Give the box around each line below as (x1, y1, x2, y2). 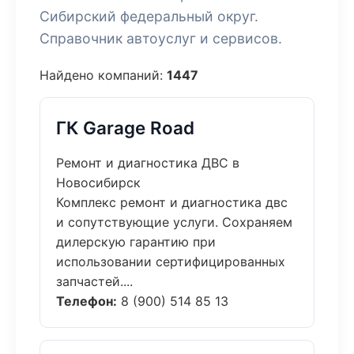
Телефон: (56, 293, 117, 309)
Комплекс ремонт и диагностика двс (56, 194, 288, 210)
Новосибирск (56, 175, 141, 190)
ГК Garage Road (56, 117, 194, 138)
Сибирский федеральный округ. (40, 8, 258, 24)
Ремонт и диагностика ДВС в (56, 155, 239, 171)
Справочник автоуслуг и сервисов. (40, 30, 282, 47)
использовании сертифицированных (56, 254, 285, 269)
